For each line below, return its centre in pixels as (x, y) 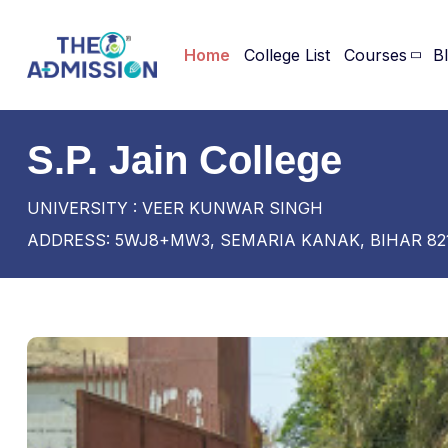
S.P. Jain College (184, 160)
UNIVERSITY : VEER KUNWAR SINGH (175, 208)
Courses (375, 55)
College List (287, 55)
